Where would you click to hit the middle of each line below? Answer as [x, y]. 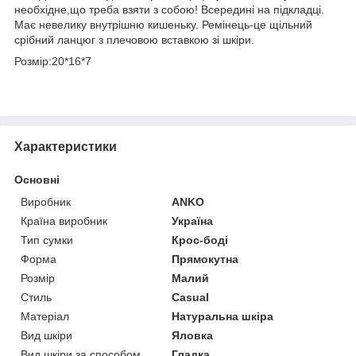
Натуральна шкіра [223, 316]
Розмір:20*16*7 [53, 61]
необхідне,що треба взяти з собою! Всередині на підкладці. [169, 9]
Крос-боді [200, 240]
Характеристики [66, 146]
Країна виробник [64, 221]
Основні [37, 179]
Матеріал [45, 316]
